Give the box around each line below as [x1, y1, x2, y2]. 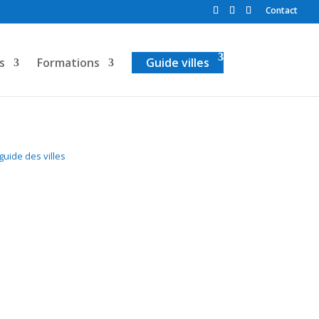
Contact [266, 4, 298, 16]
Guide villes [145, 54, 209, 70]
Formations [36, 54, 100, 70]
